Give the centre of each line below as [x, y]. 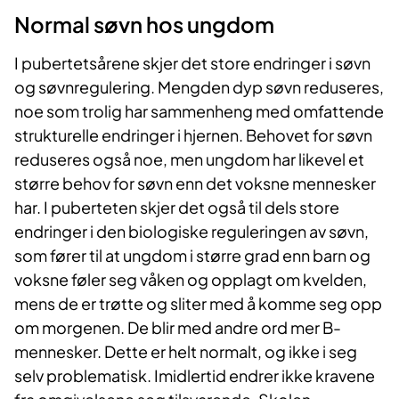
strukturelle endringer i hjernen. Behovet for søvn [193, 135]
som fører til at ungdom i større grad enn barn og [192, 256]
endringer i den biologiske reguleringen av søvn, [191, 232]
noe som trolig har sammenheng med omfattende [199, 111]
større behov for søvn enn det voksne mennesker [195, 183]
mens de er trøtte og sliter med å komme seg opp [198, 304]
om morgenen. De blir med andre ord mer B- [178, 328]
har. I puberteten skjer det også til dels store [177, 208]
